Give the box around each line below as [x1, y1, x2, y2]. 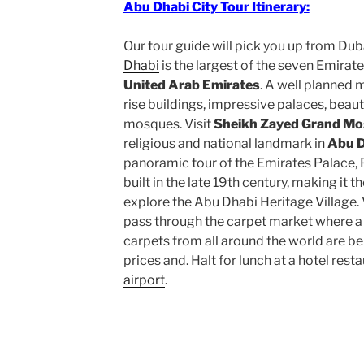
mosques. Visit [123, 116, 214, 132]
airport [123, 272, 165, 288]
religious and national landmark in [123, 136, 325, 151]
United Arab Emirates [123, 77, 260, 93]
